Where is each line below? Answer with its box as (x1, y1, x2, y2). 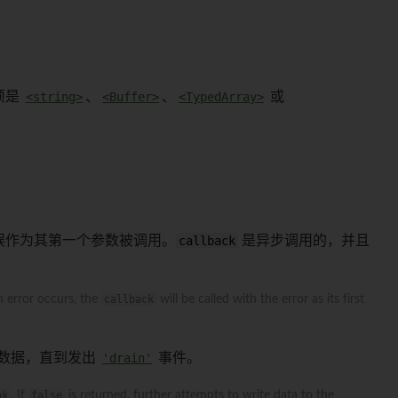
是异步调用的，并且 (238, 233, 370, 248)
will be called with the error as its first (156, 292, 364, 306)
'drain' (102, 350, 152, 365)
